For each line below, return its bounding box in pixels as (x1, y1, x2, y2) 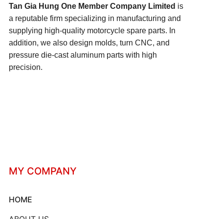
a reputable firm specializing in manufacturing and (9, 14, 181, 22)
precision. (9, 63, 43, 71)
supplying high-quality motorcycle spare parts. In (9, 26, 175, 35)
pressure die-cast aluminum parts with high (9, 50, 157, 59)
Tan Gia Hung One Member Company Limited (9, 1, 175, 10)
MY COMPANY (9, 165, 77, 177)
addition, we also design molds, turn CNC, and (9, 38, 170, 47)
